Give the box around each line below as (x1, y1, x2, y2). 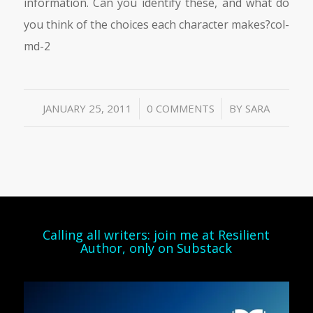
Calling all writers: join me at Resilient (43, 226, 270, 243)
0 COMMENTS (147, 101, 215, 115)
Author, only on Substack (80, 239, 233, 256)
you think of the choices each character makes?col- (23, 17, 290, 33)
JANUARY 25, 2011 (43, 101, 133, 115)
